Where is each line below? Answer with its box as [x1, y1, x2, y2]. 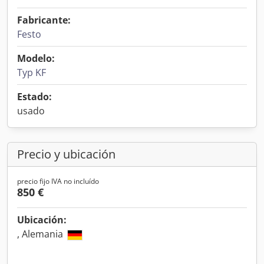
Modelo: [17, 52, 55, 65]
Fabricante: [17, 14, 71, 27]
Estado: [17, 90, 52, 103]
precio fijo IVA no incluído [17, 176, 99, 186]
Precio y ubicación [17, 146, 115, 162]
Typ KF [17, 66, 46, 79]
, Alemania [17, 227, 65, 240]
